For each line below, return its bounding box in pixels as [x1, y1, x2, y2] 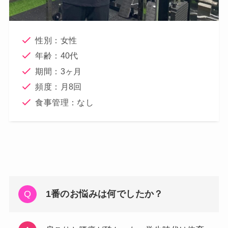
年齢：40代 [35, 51, 78, 61]
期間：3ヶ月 [35, 66, 82, 76]
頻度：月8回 [35, 82, 82, 92]
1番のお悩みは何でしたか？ [45, 189, 163, 199]
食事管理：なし [35, 97, 94, 107]
